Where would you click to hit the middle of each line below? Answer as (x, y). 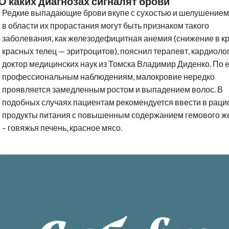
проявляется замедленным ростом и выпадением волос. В (112, 89)
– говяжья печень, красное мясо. (62, 128)
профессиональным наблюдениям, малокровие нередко (108, 77)
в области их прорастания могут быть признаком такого (106, 26)
